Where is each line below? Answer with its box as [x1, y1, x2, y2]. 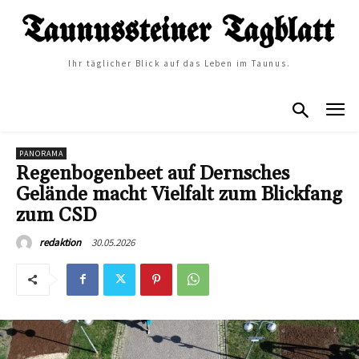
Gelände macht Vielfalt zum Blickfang [16, 182, 342, 207]
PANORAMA [19, 147, 63, 159]
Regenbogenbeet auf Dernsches [16, 161, 289, 186]
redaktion [39, 235, 81, 249]
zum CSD [16, 203, 96, 228]
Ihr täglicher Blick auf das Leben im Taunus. [68, 58, 291, 70]
